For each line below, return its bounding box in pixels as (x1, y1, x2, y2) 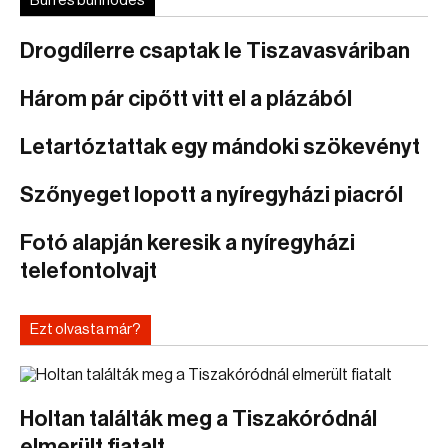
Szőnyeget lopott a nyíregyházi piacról (20, 184, 403, 206)
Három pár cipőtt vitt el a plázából (20, 88, 352, 110)
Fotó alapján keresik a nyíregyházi (20, 232, 355, 254)
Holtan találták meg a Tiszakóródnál (20, 408, 377, 430)
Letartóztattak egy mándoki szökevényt (20, 136, 420, 158)
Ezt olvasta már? (30, 322, 141, 337)
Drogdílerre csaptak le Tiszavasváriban (20, 40, 410, 62)
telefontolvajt (20, 260, 157, 282)
